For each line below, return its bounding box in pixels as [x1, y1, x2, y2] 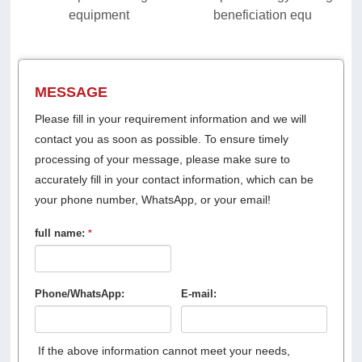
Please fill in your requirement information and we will [34, 112, 306, 126]
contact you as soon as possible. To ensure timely [34, 133, 288, 146]
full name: [34, 227, 88, 240]
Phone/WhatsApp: [34, 288, 124, 301]
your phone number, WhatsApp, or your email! [34, 193, 271, 207]
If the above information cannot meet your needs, [37, 344, 290, 358]
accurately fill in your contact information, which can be [34, 173, 314, 187]
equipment [69, 8, 130, 23]
